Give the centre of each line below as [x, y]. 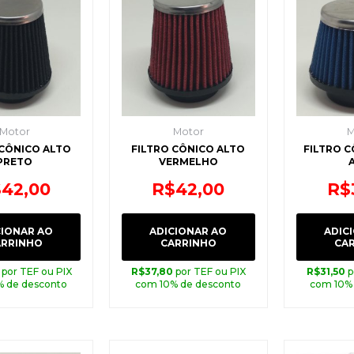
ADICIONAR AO [188, 231]
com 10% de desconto [188, 284]
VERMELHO [188, 162]
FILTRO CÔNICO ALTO [188, 149]
